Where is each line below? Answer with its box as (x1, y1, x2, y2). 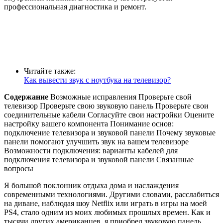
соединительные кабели (4, 110, 86, 119)
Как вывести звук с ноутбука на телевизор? (24, 75, 171, 84)
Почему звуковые (156, 128, 216, 137)
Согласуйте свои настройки (88, 110, 182, 119)
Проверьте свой (138, 92, 192, 101)
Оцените (184, 110, 214, 119)
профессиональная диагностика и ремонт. (4, 2, 146, 11)
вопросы (4, 164, 33, 173)
